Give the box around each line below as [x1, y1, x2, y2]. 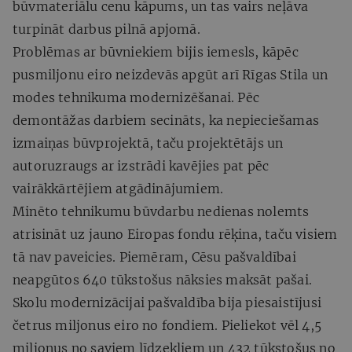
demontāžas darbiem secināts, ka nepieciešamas [13, 112, 320, 128]
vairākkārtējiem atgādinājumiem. [13, 180, 224, 196]
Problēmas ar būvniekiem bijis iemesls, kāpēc [13, 43, 299, 60]
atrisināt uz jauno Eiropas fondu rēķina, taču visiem [13, 225, 338, 242]
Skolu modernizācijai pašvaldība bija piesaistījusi [13, 294, 322, 310]
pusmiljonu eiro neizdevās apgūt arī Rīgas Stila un [13, 66, 328, 82]
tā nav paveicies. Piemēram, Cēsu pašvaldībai [13, 248, 296, 265]
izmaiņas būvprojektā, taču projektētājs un [13, 134, 284, 151]
